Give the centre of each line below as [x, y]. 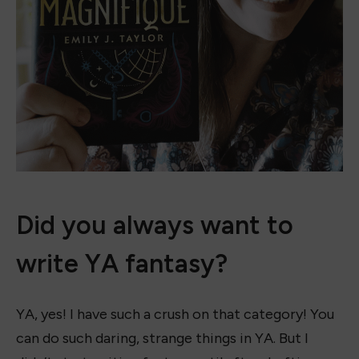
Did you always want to [155, 225]
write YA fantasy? [122, 263]
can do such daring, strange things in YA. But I [162, 338]
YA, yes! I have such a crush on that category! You [175, 314]
